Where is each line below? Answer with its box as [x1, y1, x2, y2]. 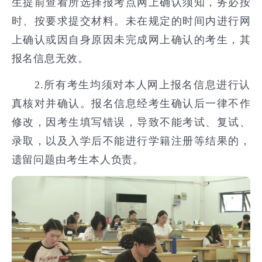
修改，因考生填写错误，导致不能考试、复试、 [11, 116, 251, 128]
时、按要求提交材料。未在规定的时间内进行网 [11, 15, 251, 27]
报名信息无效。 [11, 52, 89, 64]
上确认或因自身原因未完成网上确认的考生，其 [11, 33, 251, 46]
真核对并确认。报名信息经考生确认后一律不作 [11, 97, 251, 109]
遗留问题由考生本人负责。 [11, 153, 144, 166]
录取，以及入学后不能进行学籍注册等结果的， [11, 135, 251, 147]
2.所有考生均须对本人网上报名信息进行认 [11, 78, 251, 91]
